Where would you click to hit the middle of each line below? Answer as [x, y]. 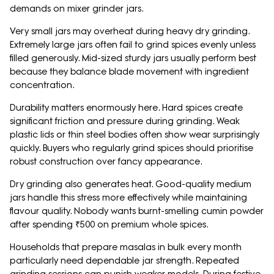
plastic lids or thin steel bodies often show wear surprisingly [135, 135]
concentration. [42, 85]
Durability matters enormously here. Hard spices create [126, 108]
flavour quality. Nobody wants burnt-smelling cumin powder [137, 211]
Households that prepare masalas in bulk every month [126, 247]
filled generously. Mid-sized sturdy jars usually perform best [133, 58]
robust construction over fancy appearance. [106, 162]
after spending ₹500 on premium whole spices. [109, 225]
